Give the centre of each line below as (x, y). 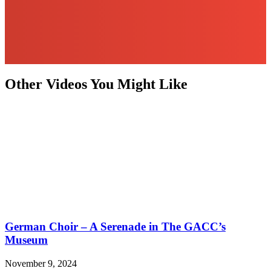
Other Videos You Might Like (96, 84)
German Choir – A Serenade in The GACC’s (115, 227)
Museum (26, 240)
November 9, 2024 (41, 264)
